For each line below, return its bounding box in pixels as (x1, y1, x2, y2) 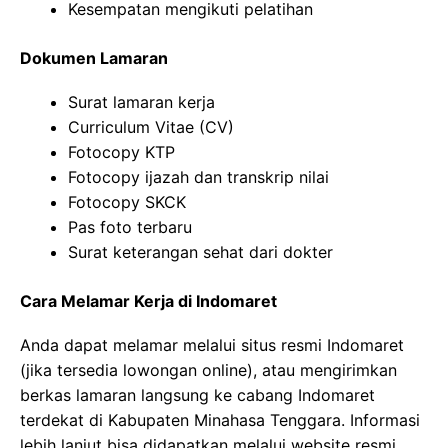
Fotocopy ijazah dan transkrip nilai (68, 166, 329, 187)
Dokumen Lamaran (20, 47, 168, 68)
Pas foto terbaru (68, 216, 192, 237)
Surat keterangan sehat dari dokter (68, 241, 333, 262)
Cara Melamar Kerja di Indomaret (20, 290, 277, 311)
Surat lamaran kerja (68, 91, 215, 112)
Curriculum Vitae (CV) (68, 116, 234, 137)
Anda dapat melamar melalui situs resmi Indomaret (20, 334, 404, 355)
